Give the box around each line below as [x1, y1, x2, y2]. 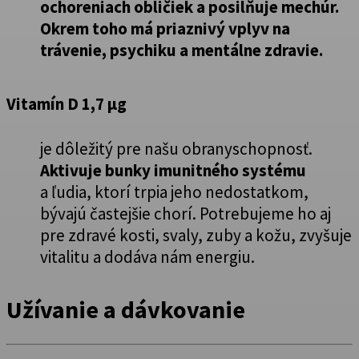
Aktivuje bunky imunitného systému [40, 159, 306, 181]
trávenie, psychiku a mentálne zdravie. [40, 39, 323, 62]
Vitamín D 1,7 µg [6, 92, 127, 115]
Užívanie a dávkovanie [6, 294, 245, 325]
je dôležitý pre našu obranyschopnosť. [40, 137, 313, 159]
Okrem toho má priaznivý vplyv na [40, 18, 290, 40]
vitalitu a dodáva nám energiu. [40, 245, 255, 268]
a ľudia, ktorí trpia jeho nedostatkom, [40, 180, 309, 203]
